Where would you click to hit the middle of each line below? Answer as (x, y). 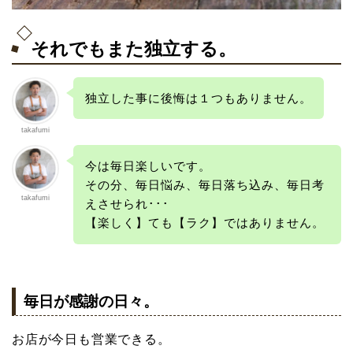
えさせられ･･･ (127, 204)
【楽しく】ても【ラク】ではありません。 (204, 223)
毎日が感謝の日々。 (91, 302)
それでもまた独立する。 (134, 48)
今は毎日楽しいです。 (148, 166)
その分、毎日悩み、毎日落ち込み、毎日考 (204, 185)
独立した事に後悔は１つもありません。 (198, 98)
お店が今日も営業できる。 (91, 340)
